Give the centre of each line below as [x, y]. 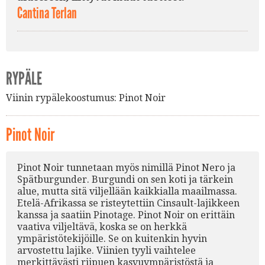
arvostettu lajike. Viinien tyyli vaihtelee [106, 250]
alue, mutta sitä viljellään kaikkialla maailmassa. [127, 191]
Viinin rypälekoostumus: [61, 98]
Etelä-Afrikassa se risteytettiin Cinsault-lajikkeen [128, 203]
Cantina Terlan [47, 13]
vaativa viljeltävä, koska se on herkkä [102, 227]
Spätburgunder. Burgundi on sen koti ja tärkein [125, 179]
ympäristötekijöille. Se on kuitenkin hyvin [112, 238]
